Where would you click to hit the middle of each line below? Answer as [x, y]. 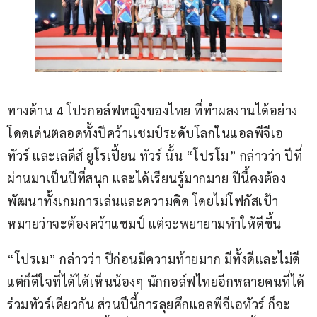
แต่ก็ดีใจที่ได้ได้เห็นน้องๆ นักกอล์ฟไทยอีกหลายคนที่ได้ [156, 281]
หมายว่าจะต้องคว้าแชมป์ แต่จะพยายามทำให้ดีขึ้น [144, 223]
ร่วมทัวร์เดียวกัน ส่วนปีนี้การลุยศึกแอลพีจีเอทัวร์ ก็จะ [149, 304]
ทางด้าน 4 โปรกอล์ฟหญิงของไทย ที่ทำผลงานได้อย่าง [152, 110]
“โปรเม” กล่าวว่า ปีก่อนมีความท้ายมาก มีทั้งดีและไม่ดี [155, 258]
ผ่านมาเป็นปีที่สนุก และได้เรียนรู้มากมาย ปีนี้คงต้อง [146, 178]
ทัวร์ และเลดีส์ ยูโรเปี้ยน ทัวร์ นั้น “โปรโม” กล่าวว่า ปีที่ [155, 155]
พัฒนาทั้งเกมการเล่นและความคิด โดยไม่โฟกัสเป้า [143, 200]
